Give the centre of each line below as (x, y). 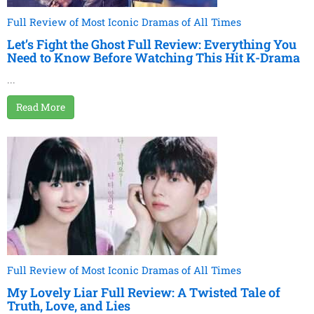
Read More (41, 107)
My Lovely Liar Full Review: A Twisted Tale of (144, 293)
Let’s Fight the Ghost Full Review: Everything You (152, 45)
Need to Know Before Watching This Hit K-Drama (153, 58)
